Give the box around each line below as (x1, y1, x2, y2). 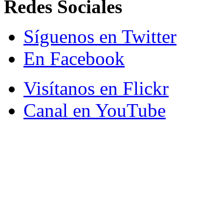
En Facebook (23, 48, 125, 69)
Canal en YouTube (23, 100, 166, 121)
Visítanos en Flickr (23, 78, 169, 99)
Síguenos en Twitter (23, 26, 176, 47)
